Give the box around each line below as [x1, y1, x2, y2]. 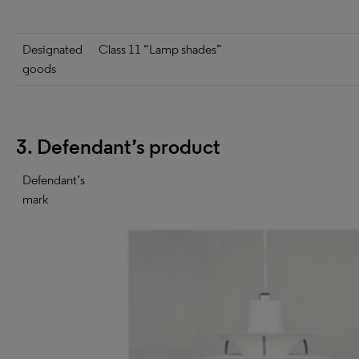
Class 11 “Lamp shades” [99, 42, 222, 57]
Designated [22, 42, 83, 57]
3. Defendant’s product [16, 134, 220, 159]
